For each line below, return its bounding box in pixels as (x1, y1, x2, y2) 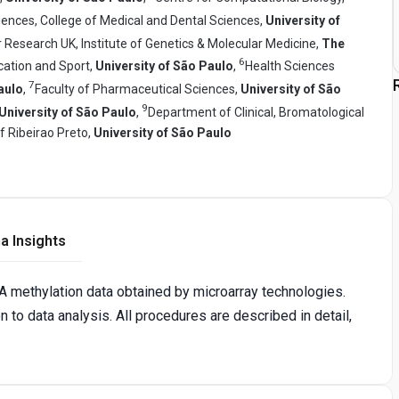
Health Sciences (245, 59, 335, 74)
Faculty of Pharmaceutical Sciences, (35, 81, 240, 96)
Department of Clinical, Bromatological (148, 104, 364, 119)
